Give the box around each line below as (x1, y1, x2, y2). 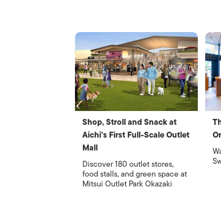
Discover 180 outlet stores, (82, 158, 174, 171)
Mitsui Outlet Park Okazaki (82, 178, 172, 190)
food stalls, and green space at (82, 168, 187, 181)
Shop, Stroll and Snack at (82, 116, 177, 129)
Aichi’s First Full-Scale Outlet (82, 129, 189, 142)
